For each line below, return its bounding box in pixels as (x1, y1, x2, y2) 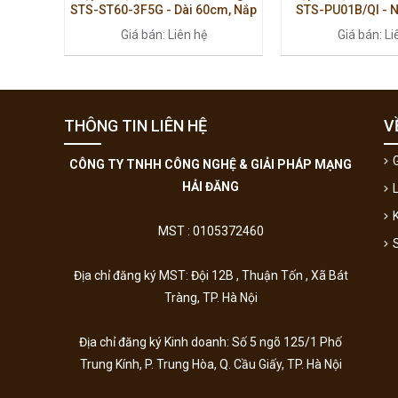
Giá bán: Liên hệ (120, 28, 207, 43)
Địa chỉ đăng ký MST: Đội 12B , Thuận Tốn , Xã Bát (73, 268, 348, 283)
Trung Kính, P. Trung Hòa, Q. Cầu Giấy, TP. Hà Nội (79, 357, 342, 372)
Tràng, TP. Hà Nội (163, 291, 258, 306)
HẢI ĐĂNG (182, 179, 239, 195)
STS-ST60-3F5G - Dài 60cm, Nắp (70, 3, 257, 18)
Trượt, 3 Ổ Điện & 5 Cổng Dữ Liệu (72, 19, 255, 34)
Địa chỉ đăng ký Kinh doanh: (79, 335, 232, 350)
